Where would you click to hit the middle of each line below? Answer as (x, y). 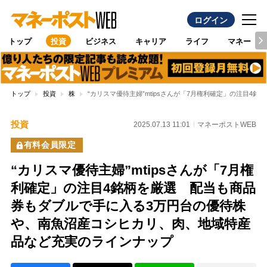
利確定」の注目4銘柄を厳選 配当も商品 (133, 188)
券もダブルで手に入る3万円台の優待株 (128, 206)
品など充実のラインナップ (92, 242)
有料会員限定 (50, 145)
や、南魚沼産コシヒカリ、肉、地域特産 (130, 224)
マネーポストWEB (227, 124)
